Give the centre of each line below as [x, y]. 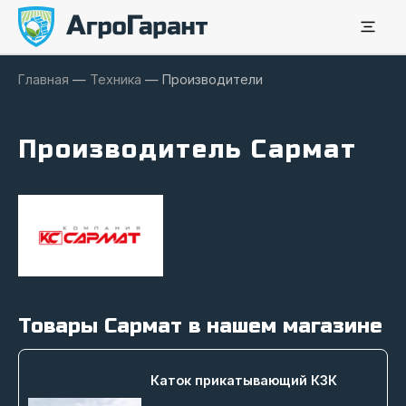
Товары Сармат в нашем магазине [200, 326]
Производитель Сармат [188, 150]
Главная [43, 79]
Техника [116, 79]
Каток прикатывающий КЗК [244, 380]
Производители [213, 79]
